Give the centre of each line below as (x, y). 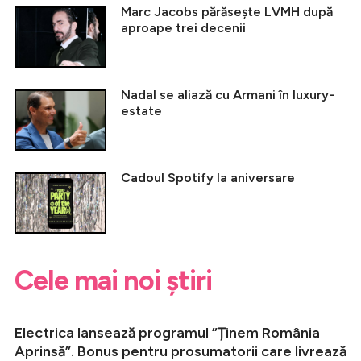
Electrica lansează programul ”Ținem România (167, 333)
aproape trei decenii (183, 28)
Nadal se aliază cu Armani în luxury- (228, 95)
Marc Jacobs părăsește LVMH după (227, 12)
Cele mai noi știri (113, 281)
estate (141, 111)
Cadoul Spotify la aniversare (208, 178)
